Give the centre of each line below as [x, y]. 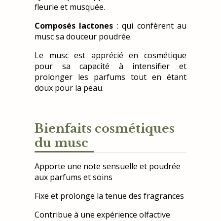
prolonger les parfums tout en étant [110, 77]
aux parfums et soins [74, 177]
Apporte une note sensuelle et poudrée [108, 166]
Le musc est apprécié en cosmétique [110, 55]
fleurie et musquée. [70, 7]
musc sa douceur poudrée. [83, 37]
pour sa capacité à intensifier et [110, 66]
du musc [61, 143]
